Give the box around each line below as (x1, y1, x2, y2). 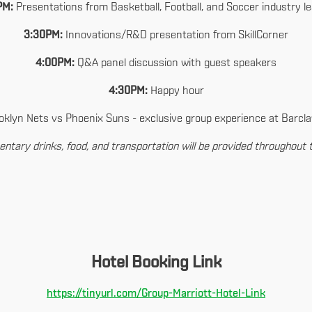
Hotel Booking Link (91, 255, 221, 272)
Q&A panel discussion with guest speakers (75, 58, 276, 69)
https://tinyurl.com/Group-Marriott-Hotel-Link (47, 288, 265, 299)
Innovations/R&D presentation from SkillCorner (65, 30, 288, 41)
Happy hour (150, 86, 204, 97)
